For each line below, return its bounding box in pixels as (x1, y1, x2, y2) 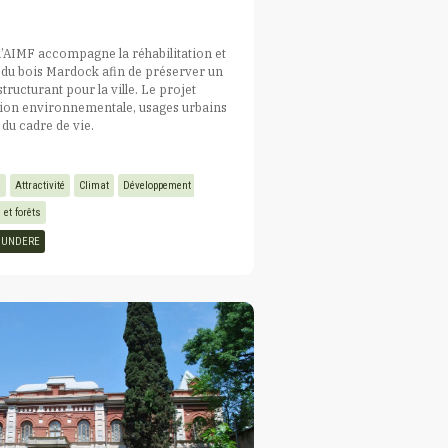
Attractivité (15, 178, 66, 192)
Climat (79, 178, 110, 192)
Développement (123, 178, 195, 192)
